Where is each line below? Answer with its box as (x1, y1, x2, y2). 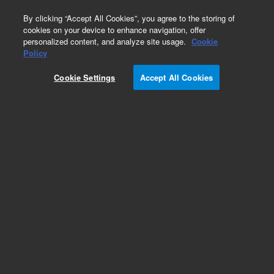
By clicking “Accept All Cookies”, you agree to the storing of (23, 12, 235, 24)
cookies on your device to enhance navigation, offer (23, 24, 206, 35)
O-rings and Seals (3, 246, 98, 266)
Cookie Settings (54, 72, 116, 83)
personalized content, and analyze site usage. (23, 35, 189, 47)
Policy (23, 47, 48, 59)
